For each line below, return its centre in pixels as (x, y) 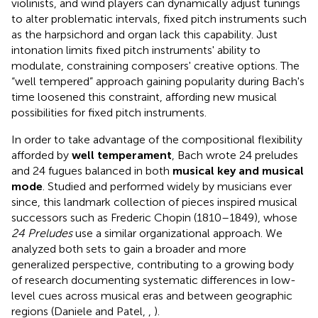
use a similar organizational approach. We (177, 233)
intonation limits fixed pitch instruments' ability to (136, 50)
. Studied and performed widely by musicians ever (167, 186)
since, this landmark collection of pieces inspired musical (154, 202)
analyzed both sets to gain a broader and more (129, 248)
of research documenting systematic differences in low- (154, 280)
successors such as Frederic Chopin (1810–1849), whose (154, 217)
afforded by (42, 155)
